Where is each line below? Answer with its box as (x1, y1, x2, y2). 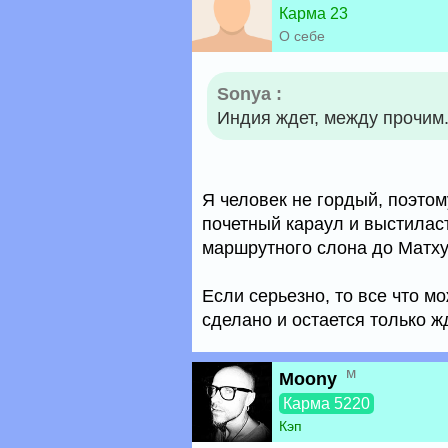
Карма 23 (279, 5, 348, 22)
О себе (279, 28, 325, 44)
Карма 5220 (283, 395, 370, 412)
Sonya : (217, 84, 282, 104)
